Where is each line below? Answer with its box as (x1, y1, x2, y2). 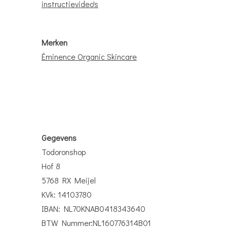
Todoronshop (42, 146, 86, 158)
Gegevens (42, 132, 77, 143)
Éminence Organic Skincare (42, 51, 137, 62)
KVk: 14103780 (42, 189, 92, 200)
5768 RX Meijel (42, 175, 96, 186)
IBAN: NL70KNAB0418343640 (42, 203, 145, 214)
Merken (42, 37, 67, 48)
